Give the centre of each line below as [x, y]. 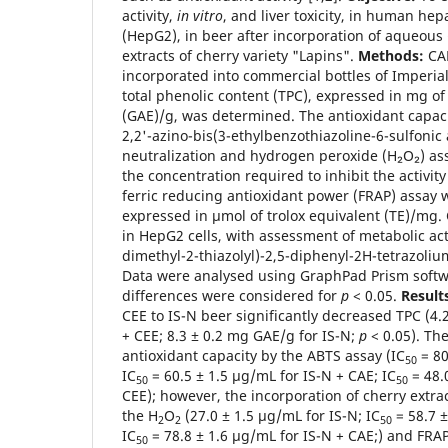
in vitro [200, 15]
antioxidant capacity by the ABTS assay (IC [263, 355]
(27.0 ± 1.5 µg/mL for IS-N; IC [280, 415]
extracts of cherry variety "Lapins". [240, 55]
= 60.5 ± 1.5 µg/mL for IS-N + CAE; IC [272, 375]
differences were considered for [231, 295]
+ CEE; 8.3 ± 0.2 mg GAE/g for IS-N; [240, 335]
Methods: [391, 55]
